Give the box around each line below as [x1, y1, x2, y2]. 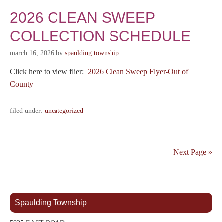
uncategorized [45, 107, 83, 115]
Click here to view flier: [10, 67, 88, 76]
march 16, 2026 [10, 49, 54, 57]
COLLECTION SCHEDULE [10, 28, 191, 45]
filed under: [10, 107, 45, 115]
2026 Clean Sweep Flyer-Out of [88, 67, 188, 76]
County [10, 80, 33, 89]
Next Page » [173, 148, 212, 157]
